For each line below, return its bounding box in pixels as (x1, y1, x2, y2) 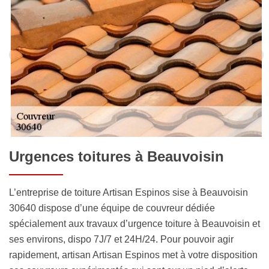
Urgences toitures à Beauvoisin (9, 148, 224, 165)
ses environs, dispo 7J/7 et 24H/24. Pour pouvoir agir (9, 234, 234, 244)
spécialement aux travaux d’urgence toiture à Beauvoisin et (9, 218, 260, 229)
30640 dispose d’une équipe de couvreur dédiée (9, 202, 215, 213)
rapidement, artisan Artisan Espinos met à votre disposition (9, 249, 258, 260)
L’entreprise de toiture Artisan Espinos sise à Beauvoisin (9, 187, 248, 198)
